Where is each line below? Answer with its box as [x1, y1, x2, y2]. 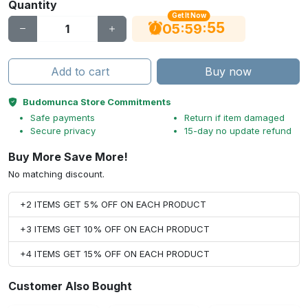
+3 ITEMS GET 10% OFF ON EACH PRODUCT [20, 223, 210, 234]
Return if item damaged [184, 112, 285, 123]
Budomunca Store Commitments [23, 96, 171, 107]
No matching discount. [8, 168, 104, 179]
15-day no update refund [184, 125, 291, 136]
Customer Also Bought [8, 279, 132, 293]
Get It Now [171, 12, 206, 20]
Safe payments [30, 112, 95, 123]
